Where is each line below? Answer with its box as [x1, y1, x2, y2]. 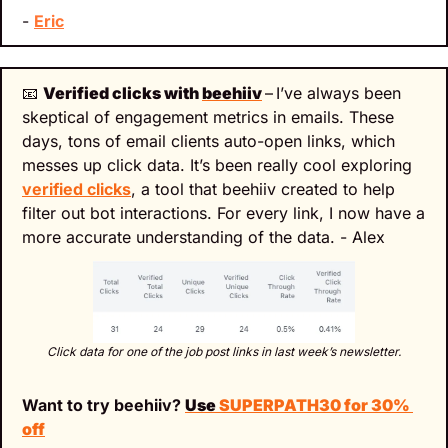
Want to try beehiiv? [22, 395, 185, 416]
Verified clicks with [43, 83, 202, 104]
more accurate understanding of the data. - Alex [22, 227, 385, 248]
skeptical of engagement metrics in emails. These [22, 107, 394, 128]
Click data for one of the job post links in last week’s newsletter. [47, 344, 401, 360]
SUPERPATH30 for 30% [219, 395, 410, 416]
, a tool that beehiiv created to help [131, 179, 395, 200]
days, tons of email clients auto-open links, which [22, 131, 395, 152]
